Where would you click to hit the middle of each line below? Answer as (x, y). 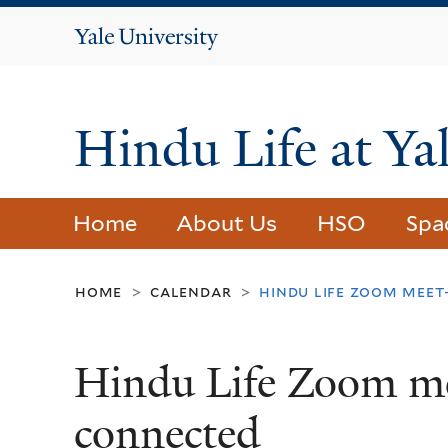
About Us (227, 223)
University (169, 62)
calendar (191, 292)
